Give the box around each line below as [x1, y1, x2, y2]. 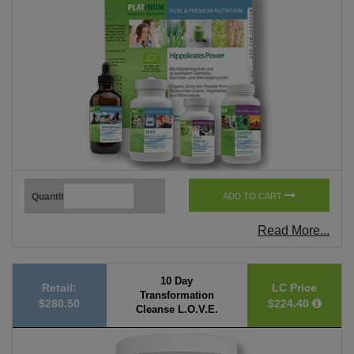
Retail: [42, 281, 77, 294]
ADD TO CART [223, 190, 284, 201]
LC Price [272, 281, 318, 294]
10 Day [160, 274, 194, 287]
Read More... [258, 223, 330, 237]
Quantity [32, 190, 70, 202]
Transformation [139, 288, 214, 301]
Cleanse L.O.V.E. [135, 303, 218, 315]
